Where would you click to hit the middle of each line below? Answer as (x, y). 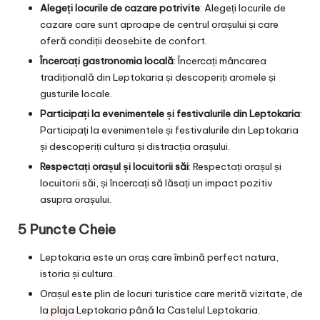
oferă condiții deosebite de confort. (124, 40)
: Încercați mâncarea (220, 60)
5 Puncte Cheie (66, 230)
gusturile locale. (76, 93)
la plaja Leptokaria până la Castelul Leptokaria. (150, 310)
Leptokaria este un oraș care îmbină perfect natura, (159, 257)
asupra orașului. (76, 199)
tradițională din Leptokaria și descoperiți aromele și (158, 77)
